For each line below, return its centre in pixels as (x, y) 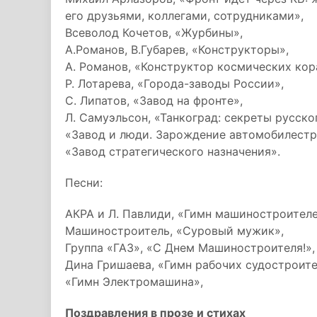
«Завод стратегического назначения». (173, 151)
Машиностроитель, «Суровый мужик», (174, 231)
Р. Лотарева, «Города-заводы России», (174, 83)
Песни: (84, 183)
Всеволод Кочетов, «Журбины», (154, 33)
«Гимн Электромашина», (134, 282)
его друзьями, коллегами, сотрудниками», (184, 16)
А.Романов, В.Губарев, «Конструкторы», (177, 50)
